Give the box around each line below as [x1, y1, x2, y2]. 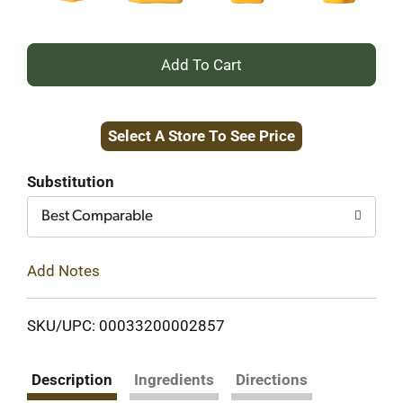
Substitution [27, 173, 114, 191]
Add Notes [27, 261, 100, 280]
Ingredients [134, 370, 214, 389]
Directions [236, 370, 308, 389]
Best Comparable [41, 209, 153, 224]
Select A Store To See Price [108, 127, 295, 145]
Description [31, 370, 112, 389]
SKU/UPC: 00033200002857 [27, 316, 225, 335]
